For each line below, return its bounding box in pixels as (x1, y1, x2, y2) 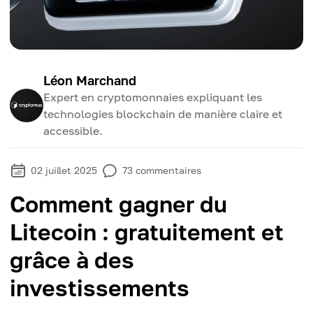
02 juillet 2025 (31, 164, 97, 176)
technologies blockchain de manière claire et (43, 107, 282, 121)
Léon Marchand (43, 73, 136, 88)
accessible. (43, 124, 103, 138)
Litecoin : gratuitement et (10, 219, 284, 245)
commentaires (135, 164, 201, 176)
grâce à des (10, 247, 134, 273)
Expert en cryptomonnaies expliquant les (43, 90, 262, 104)
